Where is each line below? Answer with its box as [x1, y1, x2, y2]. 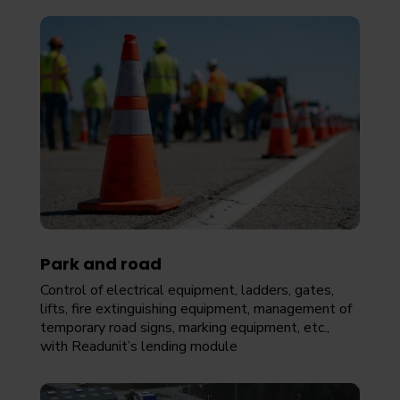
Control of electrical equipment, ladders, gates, [39, 279, 334, 300]
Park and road [39, 252, 162, 275]
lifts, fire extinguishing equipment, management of [39, 298, 352, 319]
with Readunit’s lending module [39, 336, 237, 356]
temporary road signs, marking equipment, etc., [39, 317, 329, 337]
